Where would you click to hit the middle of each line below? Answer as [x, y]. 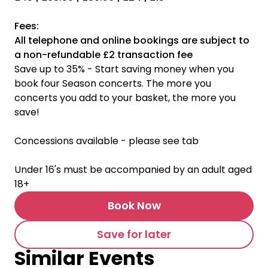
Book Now [134, 205]
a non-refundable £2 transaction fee [103, 55]
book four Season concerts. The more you [113, 83]
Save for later [134, 234]
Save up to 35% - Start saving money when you [124, 69]
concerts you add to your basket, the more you [125, 98]
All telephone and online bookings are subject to [132, 40]
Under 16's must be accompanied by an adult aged [133, 170]
